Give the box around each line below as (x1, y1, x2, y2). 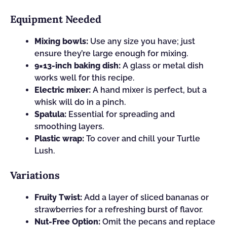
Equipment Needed (10, 13, 101, 25)
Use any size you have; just (88, 36, 195, 46)
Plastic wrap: (34, 134, 84, 143)
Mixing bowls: (34, 36, 88, 46)
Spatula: (34, 109, 66, 119)
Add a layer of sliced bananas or (82, 193, 209, 202)
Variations (10, 169, 60, 181)
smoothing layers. (34, 122, 104, 131)
